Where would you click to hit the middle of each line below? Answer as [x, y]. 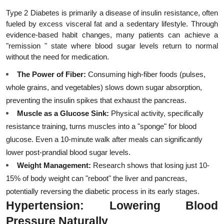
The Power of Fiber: [51, 74]
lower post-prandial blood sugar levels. [68, 152]
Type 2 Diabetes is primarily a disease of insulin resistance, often [112, 13]
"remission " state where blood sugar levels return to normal [112, 46]
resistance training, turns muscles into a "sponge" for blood [101, 126]
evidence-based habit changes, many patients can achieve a [112, 35]
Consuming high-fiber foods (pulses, [146, 74]
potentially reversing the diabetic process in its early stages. [103, 191]
